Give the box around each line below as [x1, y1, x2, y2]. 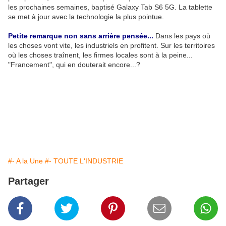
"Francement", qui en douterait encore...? [8, 61, 140, 69]
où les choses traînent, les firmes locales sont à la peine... [8, 51, 193, 60]
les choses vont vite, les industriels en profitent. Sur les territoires [8, 41, 215, 50]
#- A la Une [8, 157, 43, 165]
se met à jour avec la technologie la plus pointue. [8, 13, 164, 21]
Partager [8, 176, 49, 187]
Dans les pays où [153, 32, 210, 40]
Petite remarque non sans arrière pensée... [8, 32, 153, 40]
